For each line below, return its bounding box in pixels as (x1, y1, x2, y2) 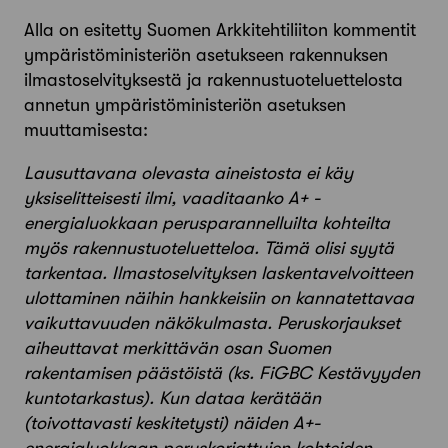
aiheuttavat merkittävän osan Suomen (24, 337, 331, 358)
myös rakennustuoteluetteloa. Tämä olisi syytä (24, 237, 394, 258)
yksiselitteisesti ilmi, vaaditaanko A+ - (24, 187, 320, 208)
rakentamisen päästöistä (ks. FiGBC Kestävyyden (24, 362, 420, 383)
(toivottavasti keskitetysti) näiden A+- (24, 412, 320, 433)
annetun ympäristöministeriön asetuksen (24, 94, 346, 115)
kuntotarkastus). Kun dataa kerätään (24, 387, 321, 408)
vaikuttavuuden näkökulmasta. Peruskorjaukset (24, 312, 400, 333)
